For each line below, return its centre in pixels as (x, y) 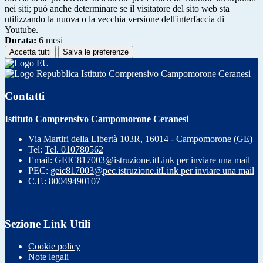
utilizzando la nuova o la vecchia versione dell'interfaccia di (114, 19)
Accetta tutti (30, 52)
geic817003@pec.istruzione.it (106, 170)
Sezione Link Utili (48, 224)
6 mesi (50, 40)
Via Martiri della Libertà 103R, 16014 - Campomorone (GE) (140, 139)
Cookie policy (54, 247)
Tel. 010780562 (74, 149)
